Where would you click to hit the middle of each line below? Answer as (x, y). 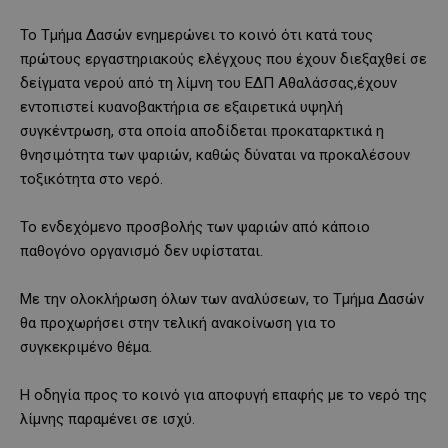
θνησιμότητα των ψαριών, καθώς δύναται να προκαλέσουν (215, 154)
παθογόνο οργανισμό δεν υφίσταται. (141, 250)
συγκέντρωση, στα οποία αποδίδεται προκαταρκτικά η (202, 130)
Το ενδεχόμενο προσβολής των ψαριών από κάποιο (195, 226)
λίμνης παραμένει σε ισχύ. (107, 418)
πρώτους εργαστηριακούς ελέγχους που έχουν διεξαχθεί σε (223, 58)
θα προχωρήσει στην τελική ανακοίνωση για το (178, 322)
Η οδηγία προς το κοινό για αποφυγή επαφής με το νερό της (223, 394)
